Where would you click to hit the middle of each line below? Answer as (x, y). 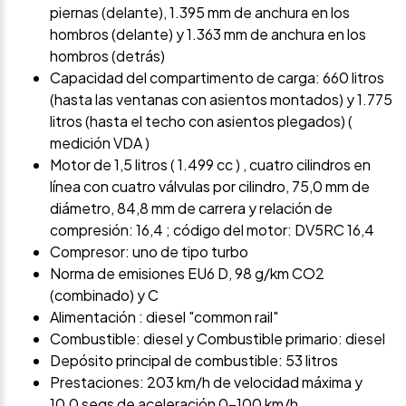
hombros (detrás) (107, 56)
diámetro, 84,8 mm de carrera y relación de (191, 208)
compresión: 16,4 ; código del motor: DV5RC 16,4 (212, 230)
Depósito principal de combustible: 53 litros (194, 361)
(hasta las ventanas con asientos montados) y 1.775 (221, 100)
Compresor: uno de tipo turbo (149, 252)
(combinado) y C (104, 295)
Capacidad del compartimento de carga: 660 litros (217, 78)
